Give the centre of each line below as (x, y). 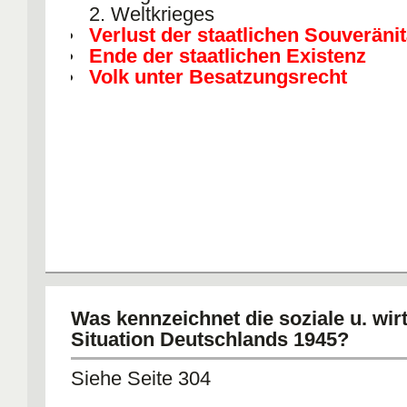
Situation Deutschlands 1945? (210, 339)
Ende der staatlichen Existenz (228, 56)
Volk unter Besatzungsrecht (218, 77)
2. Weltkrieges (152, 14)
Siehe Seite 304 (141, 378)
